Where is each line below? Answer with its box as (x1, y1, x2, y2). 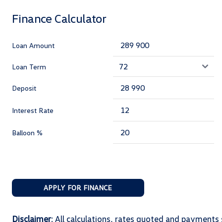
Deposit (12, 83, 36, 92)
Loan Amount (12, 41, 55, 50)
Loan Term (12, 62, 46, 71)
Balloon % (12, 128, 43, 137)
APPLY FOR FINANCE (44, 183, 112, 192)
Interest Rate (12, 106, 54, 114)
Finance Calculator (12, 11, 107, 26)
